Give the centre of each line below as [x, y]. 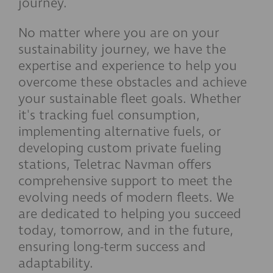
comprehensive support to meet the [125, 181]
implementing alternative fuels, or [120, 132]
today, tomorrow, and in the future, [126, 231]
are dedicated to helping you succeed [130, 214]
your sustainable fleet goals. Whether [130, 99]
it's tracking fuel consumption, [109, 115]
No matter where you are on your [119, 33]
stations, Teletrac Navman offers [115, 165]
